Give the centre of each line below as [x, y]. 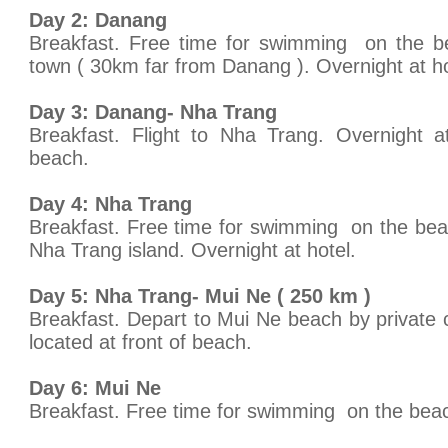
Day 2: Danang [98, 20]
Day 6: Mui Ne [95, 388]
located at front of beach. [140, 342]
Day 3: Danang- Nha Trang [153, 112]
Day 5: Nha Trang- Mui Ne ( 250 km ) [200, 296]
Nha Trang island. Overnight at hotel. [192, 250]
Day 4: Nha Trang [110, 204]
